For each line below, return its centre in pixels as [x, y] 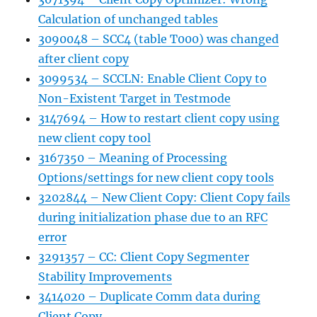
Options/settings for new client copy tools [156, 178]
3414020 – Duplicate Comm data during [150, 296]
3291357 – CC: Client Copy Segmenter [144, 257]
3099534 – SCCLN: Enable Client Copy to [153, 79]
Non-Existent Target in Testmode [135, 98]
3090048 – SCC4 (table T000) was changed [159, 39]
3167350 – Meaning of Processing [133, 158]
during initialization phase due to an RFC [153, 217]
